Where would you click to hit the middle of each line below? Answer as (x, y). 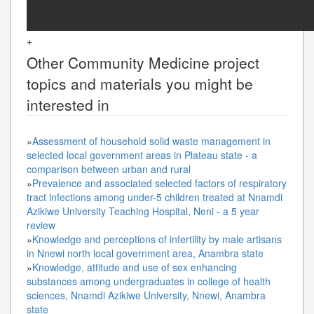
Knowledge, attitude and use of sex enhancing (135, 267)
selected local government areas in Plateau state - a (142, 155)
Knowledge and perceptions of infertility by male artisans (157, 239)
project (234, 62)
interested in (68, 104)
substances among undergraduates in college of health (149, 281)
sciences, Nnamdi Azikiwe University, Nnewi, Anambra (146, 295)
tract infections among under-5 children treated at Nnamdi (155, 197)
